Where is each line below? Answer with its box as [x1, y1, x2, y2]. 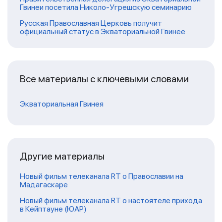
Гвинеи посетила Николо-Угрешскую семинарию [20, 2, 192, 12]
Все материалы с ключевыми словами [20, 72, 189, 85]
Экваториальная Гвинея [20, 99, 104, 109]
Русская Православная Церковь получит [20, 18, 162, 28]
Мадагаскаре [20, 179, 68, 189]
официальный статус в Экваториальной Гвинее [20, 26, 185, 36]
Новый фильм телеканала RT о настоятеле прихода [20, 195, 202, 205]
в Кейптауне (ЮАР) [20, 204, 87, 214]
